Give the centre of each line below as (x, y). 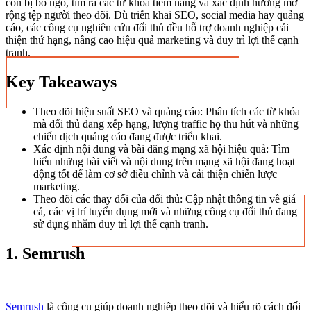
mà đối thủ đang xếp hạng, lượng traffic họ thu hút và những (166, 124)
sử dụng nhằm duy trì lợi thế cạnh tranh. (121, 224)
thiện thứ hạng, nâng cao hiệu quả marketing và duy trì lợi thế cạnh (152, 40)
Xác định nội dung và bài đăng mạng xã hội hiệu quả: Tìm (161, 149)
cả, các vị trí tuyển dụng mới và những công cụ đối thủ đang (165, 212)
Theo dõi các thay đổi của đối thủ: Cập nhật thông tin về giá (165, 199)
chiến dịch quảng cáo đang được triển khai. (128, 137)
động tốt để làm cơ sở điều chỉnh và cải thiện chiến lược (155, 174)
